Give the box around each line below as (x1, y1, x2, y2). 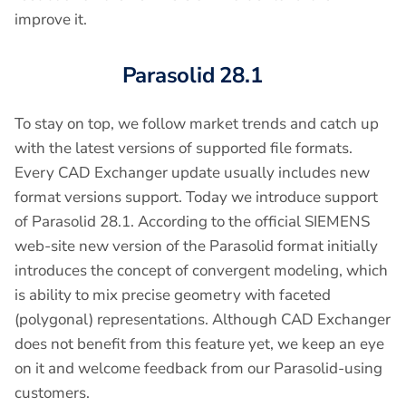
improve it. (14, 9, 87, 31)
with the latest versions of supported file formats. (14, 138, 353, 159)
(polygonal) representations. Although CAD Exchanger (14, 309, 391, 331)
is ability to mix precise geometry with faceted (14, 285, 331, 306)
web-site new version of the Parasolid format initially (14, 236, 378, 257)
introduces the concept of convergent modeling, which (14, 260, 388, 282)
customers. (14, 382, 90, 404)
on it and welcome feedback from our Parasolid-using (14, 358, 382, 380)
